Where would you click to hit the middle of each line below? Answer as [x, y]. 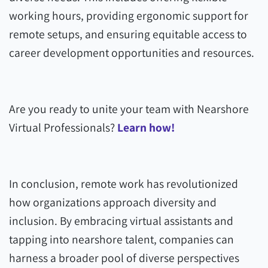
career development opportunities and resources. [132, 53]
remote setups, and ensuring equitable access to [128, 34]
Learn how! [146, 127]
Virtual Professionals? [63, 127]
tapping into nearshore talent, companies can [121, 239]
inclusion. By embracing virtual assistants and [121, 221]
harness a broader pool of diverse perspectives [124, 258]
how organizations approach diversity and [113, 202]
